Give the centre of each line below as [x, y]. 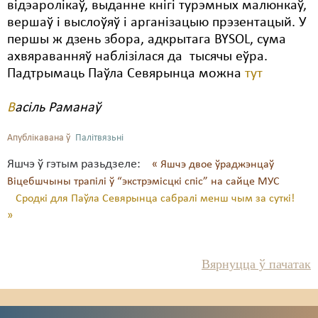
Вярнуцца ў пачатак [256, 264]
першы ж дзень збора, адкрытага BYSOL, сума [147, 40]
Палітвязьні [99, 138]
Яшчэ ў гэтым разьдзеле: [74, 164]
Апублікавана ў [39, 138]
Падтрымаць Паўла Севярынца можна [126, 74]
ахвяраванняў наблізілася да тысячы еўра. [137, 57]
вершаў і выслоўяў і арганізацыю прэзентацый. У [157, 23]
